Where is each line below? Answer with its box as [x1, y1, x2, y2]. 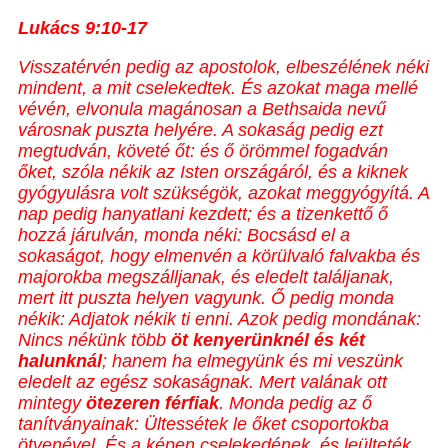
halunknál [18, 351, 102, 372]
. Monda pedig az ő [219, 393, 372, 414]
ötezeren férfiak [86, 393, 219, 414]
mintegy [18, 393, 86, 414]
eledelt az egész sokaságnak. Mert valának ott [18, 372, 387, 393]
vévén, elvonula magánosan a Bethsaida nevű [18, 99, 386, 120]
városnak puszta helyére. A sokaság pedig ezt [18, 120, 383, 141]
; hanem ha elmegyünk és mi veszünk [102, 351, 403, 372]
